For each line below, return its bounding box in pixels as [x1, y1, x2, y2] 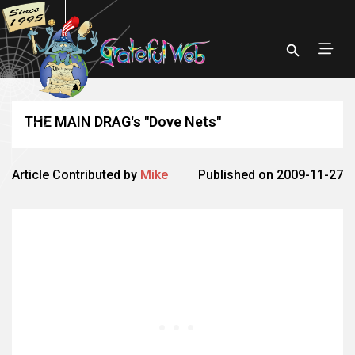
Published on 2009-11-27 [198, 167, 343, 182]
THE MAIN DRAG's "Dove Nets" [24, 113, 221, 130]
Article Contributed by [12, 167, 140, 182]
